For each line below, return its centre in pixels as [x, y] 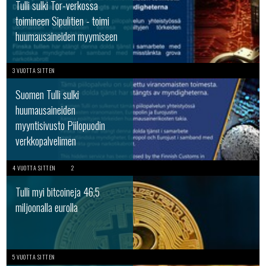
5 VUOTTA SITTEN [34, 257]
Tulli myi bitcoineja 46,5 [58, 192]
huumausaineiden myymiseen [66, 36]
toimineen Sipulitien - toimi [62, 21]
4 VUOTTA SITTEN [34, 168]
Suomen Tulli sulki [47, 94]
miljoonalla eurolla [47, 207]
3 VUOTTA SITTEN [34, 70]
